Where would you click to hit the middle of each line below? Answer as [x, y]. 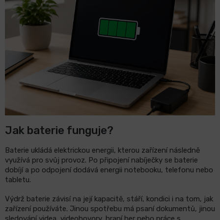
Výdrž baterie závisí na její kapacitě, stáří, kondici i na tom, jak [109, 199]
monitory [26, 34]
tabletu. [18, 180]
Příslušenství [34, 61]
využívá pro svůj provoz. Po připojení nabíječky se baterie [101, 160]
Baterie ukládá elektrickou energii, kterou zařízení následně [102, 151]
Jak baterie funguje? [59, 130]
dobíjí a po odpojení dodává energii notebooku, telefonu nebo [109, 170]
